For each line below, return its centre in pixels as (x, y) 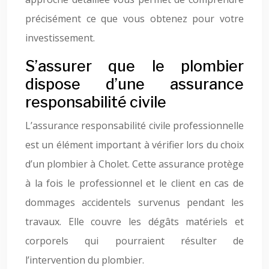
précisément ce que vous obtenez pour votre (134, 19)
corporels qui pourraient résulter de (134, 241)
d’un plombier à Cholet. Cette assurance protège (134, 164)
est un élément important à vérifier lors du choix (134, 145)
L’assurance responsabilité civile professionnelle (134, 125)
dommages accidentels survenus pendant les (134, 202)
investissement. (60, 38)
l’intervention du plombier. (85, 260)
